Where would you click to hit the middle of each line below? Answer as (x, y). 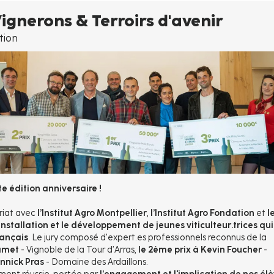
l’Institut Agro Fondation (202, 213)
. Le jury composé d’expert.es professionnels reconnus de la (147, 238)
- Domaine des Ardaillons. (97, 262)
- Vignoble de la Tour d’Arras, (80, 250)
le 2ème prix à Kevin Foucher (200, 250)
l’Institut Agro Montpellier (91, 213)
